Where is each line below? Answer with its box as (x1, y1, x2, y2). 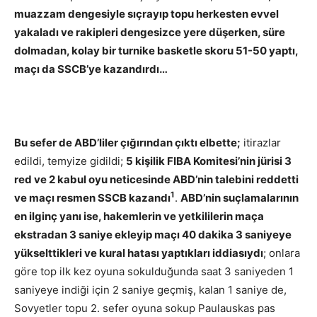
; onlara (263, 246, 300, 260)
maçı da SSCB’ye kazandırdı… (14, 62, 168, 76)
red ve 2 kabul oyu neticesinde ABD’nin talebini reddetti (14, 172, 299, 186)
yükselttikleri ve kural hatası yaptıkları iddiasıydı (14, 246, 263, 260)
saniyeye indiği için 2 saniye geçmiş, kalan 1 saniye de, (14, 282, 287, 296)
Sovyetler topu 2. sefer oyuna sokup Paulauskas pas (14, 301, 275, 315)
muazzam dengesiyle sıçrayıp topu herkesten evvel (14, 6, 279, 21)
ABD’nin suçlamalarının (180, 190, 299, 204)
